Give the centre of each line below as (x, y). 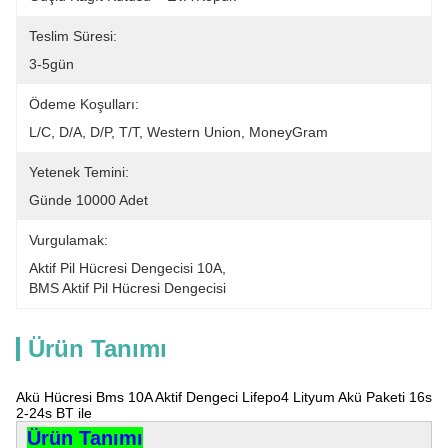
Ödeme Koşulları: (84, 104)
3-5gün (51, 64)
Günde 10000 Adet (88, 200)
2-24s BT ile (54, 413)
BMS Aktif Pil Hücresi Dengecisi (127, 288)
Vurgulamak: (68, 240)
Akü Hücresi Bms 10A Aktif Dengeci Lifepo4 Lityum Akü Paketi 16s (224, 397)
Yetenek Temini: (79, 172)
